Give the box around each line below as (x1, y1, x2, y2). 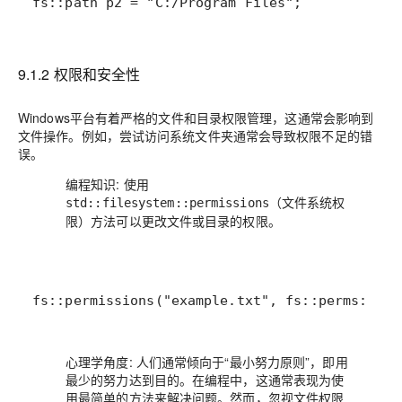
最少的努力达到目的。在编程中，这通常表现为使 (66, 371, 345, 389)
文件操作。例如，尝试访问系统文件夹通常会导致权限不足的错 (18, 127, 372, 144)
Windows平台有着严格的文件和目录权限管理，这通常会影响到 (18, 109, 374, 127)
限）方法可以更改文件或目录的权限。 (66, 212, 281, 230)
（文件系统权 (268, 193, 345, 211)
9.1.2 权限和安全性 (18, 64, 141, 84)
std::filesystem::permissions (66, 196, 269, 210)
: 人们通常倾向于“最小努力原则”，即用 (128, 353, 348, 371)
